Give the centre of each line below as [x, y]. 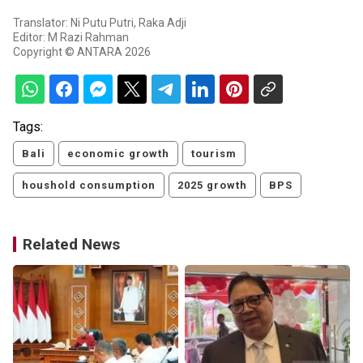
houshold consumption [89, 186]
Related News [71, 245]
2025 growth [212, 186]
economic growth [118, 154]
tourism [214, 154]
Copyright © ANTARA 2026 [82, 52]
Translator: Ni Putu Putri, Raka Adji [100, 23]
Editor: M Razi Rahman [71, 38]
